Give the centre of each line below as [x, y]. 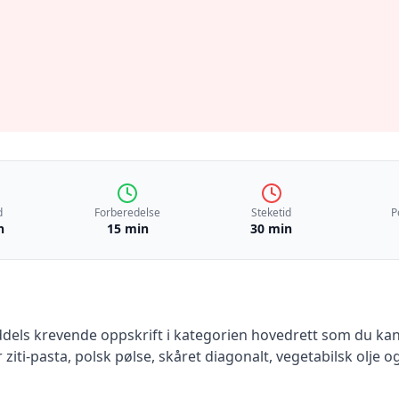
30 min [272, 228]
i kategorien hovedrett [240, 335]
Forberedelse [128, 212]
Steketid [272, 212]
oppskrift [130, 335]
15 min [127, 228]
